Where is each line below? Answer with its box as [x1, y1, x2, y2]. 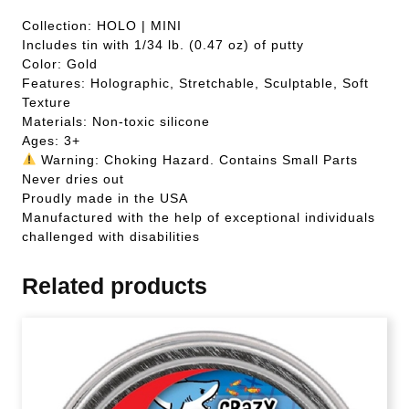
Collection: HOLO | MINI [22, 17, 182, 33]
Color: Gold [22, 56, 98, 71]
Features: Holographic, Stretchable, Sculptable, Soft [22, 75, 369, 90]
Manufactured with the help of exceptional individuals [22, 209, 375, 225]
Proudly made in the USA [22, 190, 188, 205]
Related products [22, 272, 207, 299]
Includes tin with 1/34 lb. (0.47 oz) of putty [22, 37, 304, 52]
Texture [22, 94, 71, 110]
